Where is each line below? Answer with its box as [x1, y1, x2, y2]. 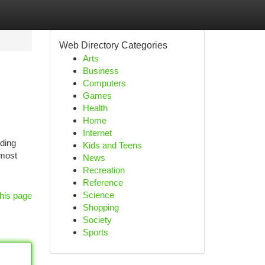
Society [82, 215, 112, 225]
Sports [82, 227, 108, 237]
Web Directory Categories [59, 40, 167, 50]
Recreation [82, 165, 125, 175]
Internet [82, 128, 112, 138]
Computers [82, 78, 126, 88]
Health [82, 103, 108, 113]
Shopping [82, 202, 119, 212]
